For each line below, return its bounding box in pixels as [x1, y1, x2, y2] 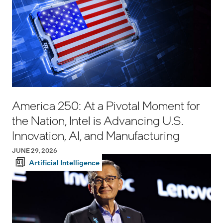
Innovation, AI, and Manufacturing [12, 127, 180, 143]
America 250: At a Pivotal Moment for [12, 98, 200, 113]
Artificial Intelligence [29, 158, 100, 167]
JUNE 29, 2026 [12, 146, 57, 155]
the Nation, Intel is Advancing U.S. [12, 112, 183, 128]
